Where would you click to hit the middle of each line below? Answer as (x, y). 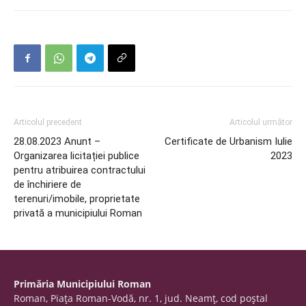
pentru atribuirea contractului (80, 170)
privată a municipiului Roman (78, 213)
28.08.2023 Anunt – (57, 141)
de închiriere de (47, 184)
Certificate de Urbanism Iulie (228, 141)
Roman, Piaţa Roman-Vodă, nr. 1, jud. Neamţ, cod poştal (141, 298)
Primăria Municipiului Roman (82, 284)
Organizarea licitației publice (76, 156)
